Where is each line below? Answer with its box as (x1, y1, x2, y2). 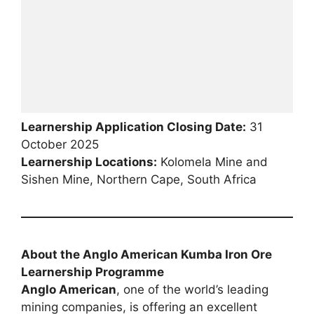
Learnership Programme (21, 265, 164, 280)
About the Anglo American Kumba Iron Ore (21, 247, 272, 262)
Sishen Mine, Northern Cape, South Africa (21, 172, 257, 187)
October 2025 (21, 137, 99, 152)
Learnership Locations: (21, 155, 157, 170)
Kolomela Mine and (157, 155, 268, 170)
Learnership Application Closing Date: (21, 120, 246, 135)
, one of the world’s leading (116, 282, 268, 297)
